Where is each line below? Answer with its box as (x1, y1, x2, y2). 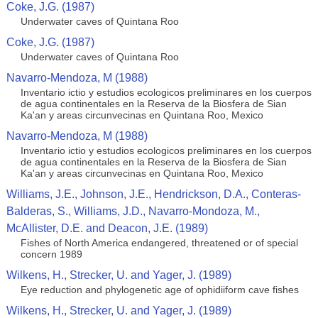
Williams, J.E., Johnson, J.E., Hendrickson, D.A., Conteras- (6, 188, 301, 200)
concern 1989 (20, 248, 82, 260)
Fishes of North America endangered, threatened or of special (20, 237, 298, 248)
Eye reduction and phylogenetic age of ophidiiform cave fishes (20, 284, 299, 295)
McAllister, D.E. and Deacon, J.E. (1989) (6, 222, 208, 234)
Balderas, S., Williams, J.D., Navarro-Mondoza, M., (6, 205, 260, 217)
